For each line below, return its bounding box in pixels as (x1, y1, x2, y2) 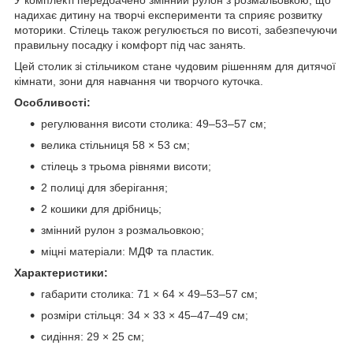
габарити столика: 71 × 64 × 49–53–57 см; (41, 287, 258, 300)
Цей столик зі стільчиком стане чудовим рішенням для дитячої (14, 59, 336, 72)
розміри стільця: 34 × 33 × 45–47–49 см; (41, 308, 248, 321)
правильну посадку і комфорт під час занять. (14, 38, 246, 51)
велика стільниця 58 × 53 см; (41, 138, 190, 151)
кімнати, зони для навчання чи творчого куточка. (14, 74, 263, 87)
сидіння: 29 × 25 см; (41, 329, 144, 343)
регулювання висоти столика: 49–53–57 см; (41, 117, 266, 130)
